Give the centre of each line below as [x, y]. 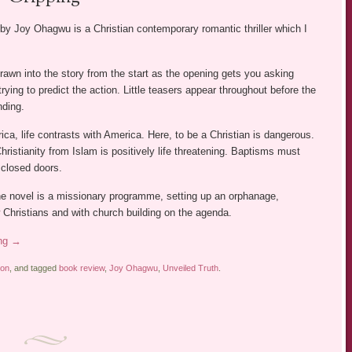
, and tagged [34, 268]
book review [81, 268]
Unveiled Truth [190, 268]
